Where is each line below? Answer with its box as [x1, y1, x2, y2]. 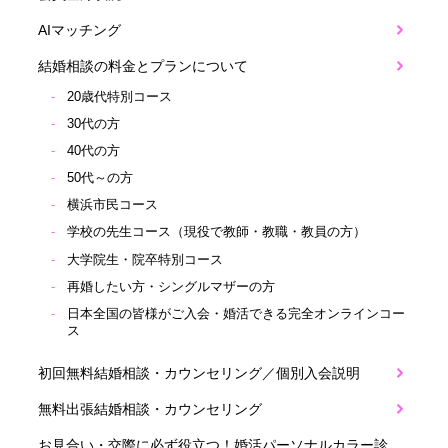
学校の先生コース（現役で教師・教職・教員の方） [67, 225, 367, 240]
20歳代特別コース [67, 90, 173, 105]
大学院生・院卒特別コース [67, 252, 224, 267]
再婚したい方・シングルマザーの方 [67, 279, 276, 294]
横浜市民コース [67, 198, 159, 213]
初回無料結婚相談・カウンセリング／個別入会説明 [37, 365, 360, 382]
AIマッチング [37, 21, 121, 38]
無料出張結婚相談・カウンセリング [37, 401, 262, 418]
